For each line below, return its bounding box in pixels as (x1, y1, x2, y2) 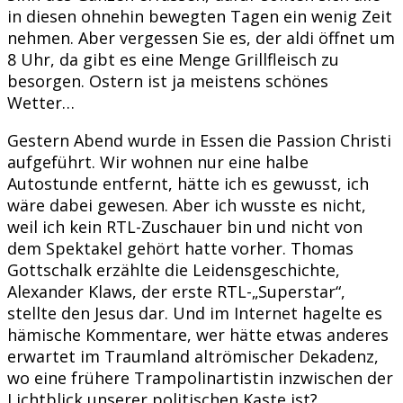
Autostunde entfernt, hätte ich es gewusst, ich (7, 172, 369, 194)
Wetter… (7, 91, 75, 113)
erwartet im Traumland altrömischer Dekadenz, (7, 345, 379, 367)
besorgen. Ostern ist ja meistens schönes (7, 69, 328, 92)
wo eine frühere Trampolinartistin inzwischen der (7, 366, 393, 389)
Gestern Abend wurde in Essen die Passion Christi (7, 129, 391, 151)
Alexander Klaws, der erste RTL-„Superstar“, (7, 280, 345, 302)
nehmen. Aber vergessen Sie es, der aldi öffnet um (7, 26, 395, 49)
